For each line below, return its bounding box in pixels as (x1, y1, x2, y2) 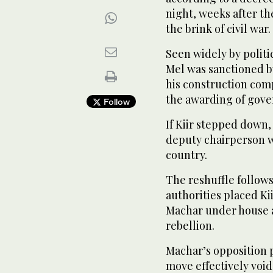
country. (166, 147, 207, 162)
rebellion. (166, 218, 214, 233)
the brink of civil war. (166, 21, 271, 36)
